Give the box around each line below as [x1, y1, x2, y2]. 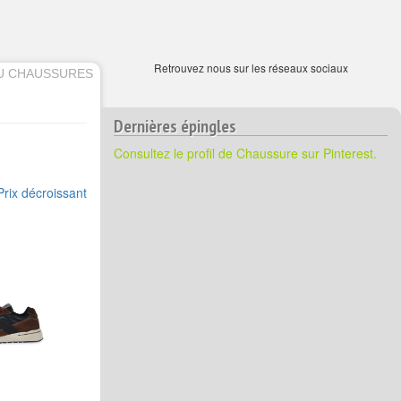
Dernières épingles [114, 115, 236, 137]
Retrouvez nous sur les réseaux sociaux [153, 60, 348, 75]
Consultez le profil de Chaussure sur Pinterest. [114, 144, 377, 162]
